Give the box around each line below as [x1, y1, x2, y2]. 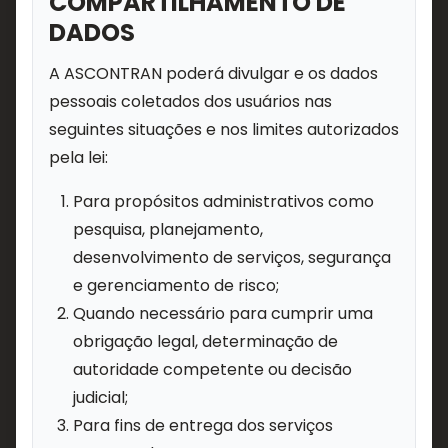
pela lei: [49, 146, 108, 169]
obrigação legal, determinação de [73, 330, 338, 353]
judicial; [73, 386, 128, 409]
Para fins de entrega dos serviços [73, 414, 333, 437]
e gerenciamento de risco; [73, 274, 279, 297]
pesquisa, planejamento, [73, 218, 263, 241]
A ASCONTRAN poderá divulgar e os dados [49, 62, 378, 85]
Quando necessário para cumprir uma [73, 302, 373, 325]
